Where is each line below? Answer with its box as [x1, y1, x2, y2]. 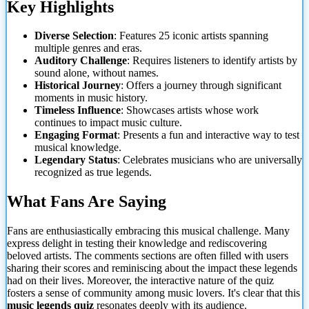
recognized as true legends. [34, 166, 152, 179]
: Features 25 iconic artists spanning [114, 30, 268, 42]
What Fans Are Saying [7, 192, 166, 211]
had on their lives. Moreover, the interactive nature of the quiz [7, 275, 274, 287]
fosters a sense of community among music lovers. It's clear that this [7, 287, 300, 299]
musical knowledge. [34, 141, 121, 154]
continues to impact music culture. [34, 117, 182, 129]
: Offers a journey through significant [121, 79, 281, 92]
